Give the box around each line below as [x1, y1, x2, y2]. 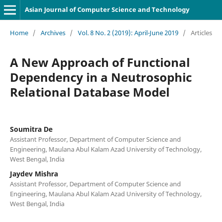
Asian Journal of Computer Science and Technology [24, 5, 189, 14]
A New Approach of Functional [9, 54, 190, 70]
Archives [40, 28, 65, 37]
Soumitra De [9, 124, 53, 134]
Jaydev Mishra [9, 168, 58, 178]
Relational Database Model [9, 83, 169, 100]
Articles [190, 28, 212, 37]
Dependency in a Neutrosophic [9, 68, 192, 85]
